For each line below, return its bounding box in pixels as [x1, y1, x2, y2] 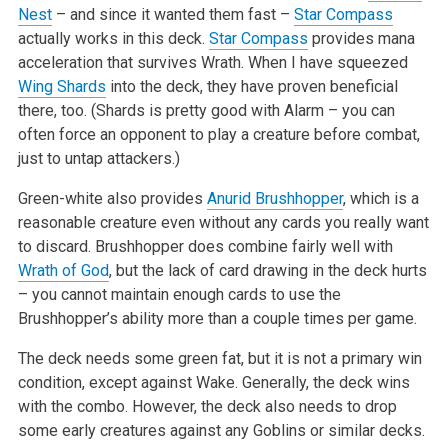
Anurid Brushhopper [206, 188, 343, 208]
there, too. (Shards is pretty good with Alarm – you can [17, 100, 395, 120]
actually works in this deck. [17, 28, 209, 48]
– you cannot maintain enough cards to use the [17, 284, 341, 304]
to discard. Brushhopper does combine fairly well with [17, 236, 393, 256]
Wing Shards [17, 76, 106, 96]
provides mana [307, 28, 415, 48]
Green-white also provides [17, 188, 207, 208]
